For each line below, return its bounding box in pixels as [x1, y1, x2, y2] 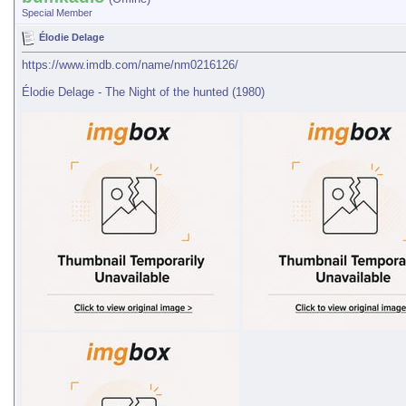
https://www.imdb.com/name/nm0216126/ [22, 58, 238, 72]
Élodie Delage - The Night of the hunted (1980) [22, 85, 265, 100]
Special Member [22, 7, 92, 18]
